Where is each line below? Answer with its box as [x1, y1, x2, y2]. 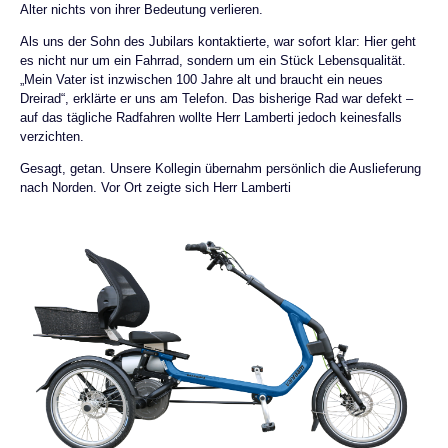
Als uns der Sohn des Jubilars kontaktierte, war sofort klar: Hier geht [20, 33, 416, 49]
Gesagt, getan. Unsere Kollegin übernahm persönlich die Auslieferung [20, 160, 421, 176]
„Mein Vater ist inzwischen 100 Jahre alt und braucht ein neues [20, 71, 383, 87]
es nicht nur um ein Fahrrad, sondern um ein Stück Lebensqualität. [20, 52, 406, 68]
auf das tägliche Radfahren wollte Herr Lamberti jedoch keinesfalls [20, 109, 402, 125]
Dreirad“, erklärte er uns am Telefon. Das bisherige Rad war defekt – [20, 90, 413, 106]
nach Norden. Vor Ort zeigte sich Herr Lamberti [20, 179, 291, 195]
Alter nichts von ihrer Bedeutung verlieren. [20, 2, 263, 18]
